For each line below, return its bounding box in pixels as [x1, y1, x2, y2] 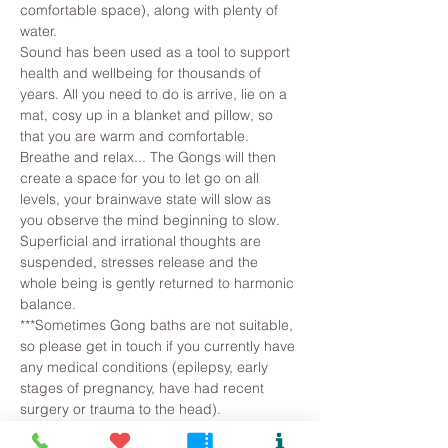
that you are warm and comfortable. [20, 127, 253, 145]
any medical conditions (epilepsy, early [20, 358, 272, 376]
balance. [20, 295, 76, 313]
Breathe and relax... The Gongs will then [20, 148, 280, 166]
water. [20, 22, 57, 40]
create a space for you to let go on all [20, 169, 263, 187]
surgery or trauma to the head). [20, 400, 221, 418]
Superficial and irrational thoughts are [20, 232, 265, 250]
